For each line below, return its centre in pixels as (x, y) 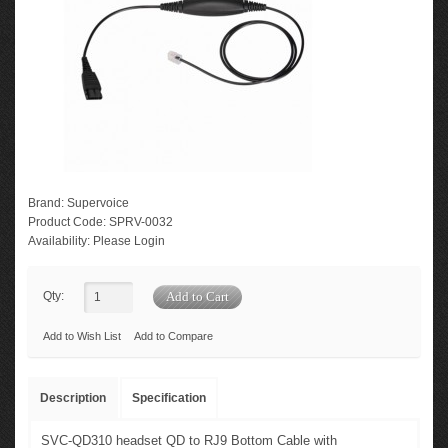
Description (73, 398)
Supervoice (98, 203)
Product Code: (67, 222)
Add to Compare (173, 336)
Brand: (46, 203)
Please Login (127, 241)
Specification (169, 398)
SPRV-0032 (139, 222)
